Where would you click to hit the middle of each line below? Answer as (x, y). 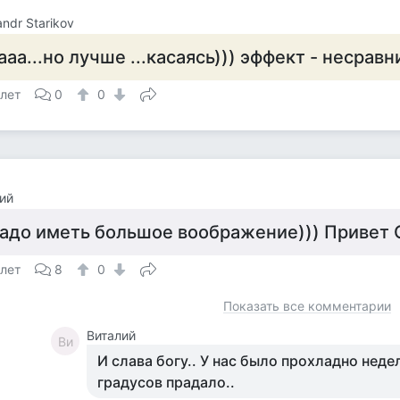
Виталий (112, 335)
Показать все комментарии (307, 306)
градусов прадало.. (167, 382)
